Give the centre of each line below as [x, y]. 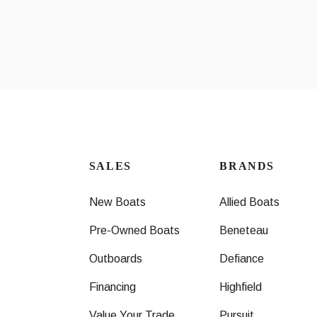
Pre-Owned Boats [134, 231]
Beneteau [244, 231]
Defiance [242, 259]
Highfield [241, 287]
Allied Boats [250, 202]
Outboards [115, 259]
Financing [112, 287]
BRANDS [247, 166]
